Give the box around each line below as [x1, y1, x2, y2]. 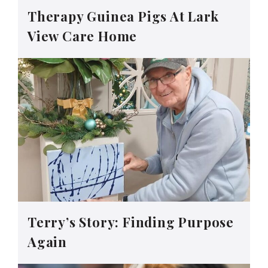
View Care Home [28, 26, 138, 45]
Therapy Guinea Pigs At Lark [28, 7, 219, 25]
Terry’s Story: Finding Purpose [28, 213, 234, 232]
